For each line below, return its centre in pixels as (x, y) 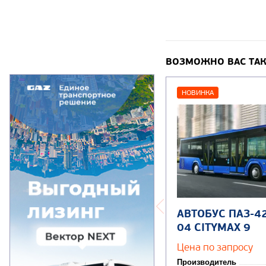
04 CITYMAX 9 (214, 228)
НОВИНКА (198, 92)
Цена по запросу (215, 247)
